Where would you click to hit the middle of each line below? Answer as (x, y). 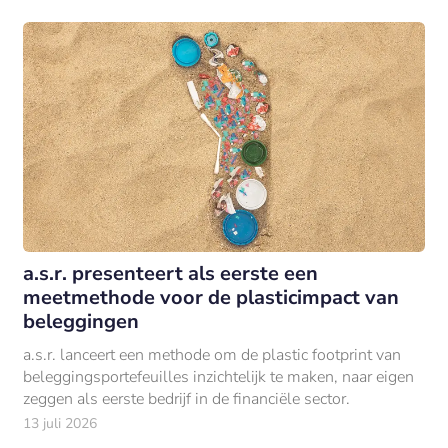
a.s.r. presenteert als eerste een (170, 273)
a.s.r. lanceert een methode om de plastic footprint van (211, 354)
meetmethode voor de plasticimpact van (210, 297)
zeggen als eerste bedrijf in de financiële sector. (186, 398)
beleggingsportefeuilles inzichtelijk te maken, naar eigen (218, 376)
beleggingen (80, 321)
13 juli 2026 (59, 423)
